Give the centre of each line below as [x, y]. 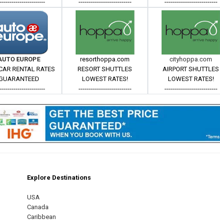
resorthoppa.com [105, 59]
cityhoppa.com [191, 59]
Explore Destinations [59, 178]
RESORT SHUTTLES [105, 69]
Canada [38, 207]
